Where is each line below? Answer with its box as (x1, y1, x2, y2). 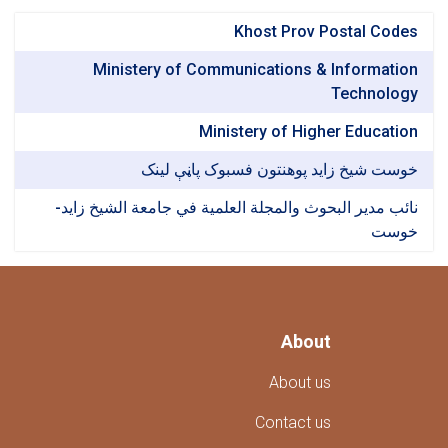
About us (269, 373, 331, 392)
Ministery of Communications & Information (93, 60, 418, 79)
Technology (331, 84, 418, 103)
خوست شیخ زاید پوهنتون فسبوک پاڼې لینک (141, 160, 418, 179)
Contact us (255, 413, 331, 432)
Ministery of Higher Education (199, 122, 418, 141)
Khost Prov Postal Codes (234, 22, 418, 41)
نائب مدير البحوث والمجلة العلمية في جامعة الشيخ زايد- (55, 198, 418, 217)
